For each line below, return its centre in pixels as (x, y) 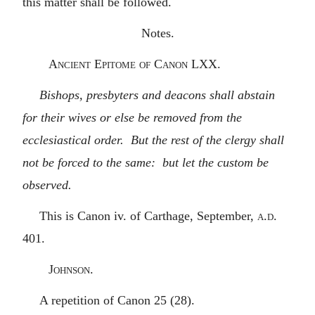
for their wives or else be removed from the (132, 117)
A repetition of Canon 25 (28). (117, 300)
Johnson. (71, 269)
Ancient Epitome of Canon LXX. (134, 64)
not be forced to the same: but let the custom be (146, 162)
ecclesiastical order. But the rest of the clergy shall (153, 140)
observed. (47, 185)
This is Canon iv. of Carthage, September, (148, 216)
